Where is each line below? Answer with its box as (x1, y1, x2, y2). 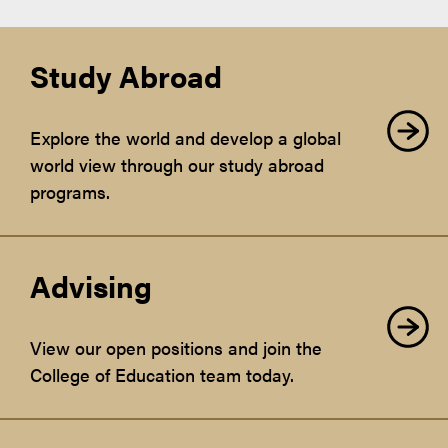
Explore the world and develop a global (30, 124, 341, 150)
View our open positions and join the (30, 334, 322, 360)
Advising (30, 263, 152, 307)
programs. (30, 178, 110, 204)
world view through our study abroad (30, 151, 324, 177)
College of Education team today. (30, 361, 294, 387)
